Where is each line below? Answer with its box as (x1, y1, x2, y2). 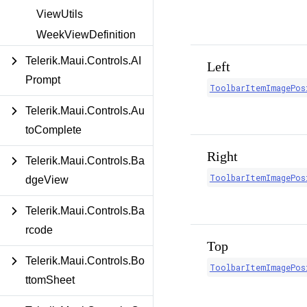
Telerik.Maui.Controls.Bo (25, 255, 145, 267)
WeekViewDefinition (36, 29, 136, 40)
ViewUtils (36, 8, 83, 20)
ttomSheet (25, 274, 75, 286)
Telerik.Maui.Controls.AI (25, 55, 141, 66)
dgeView (25, 174, 69, 186)
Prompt (25, 74, 60, 86)
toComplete (25, 124, 82, 136)
